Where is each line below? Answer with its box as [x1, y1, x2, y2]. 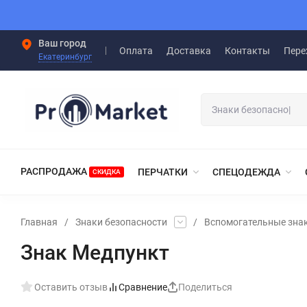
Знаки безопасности [75, 216, 167, 228]
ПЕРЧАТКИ [138, 166, 188, 177]
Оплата [119, 45, 153, 56]
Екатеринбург [38, 52, 92, 62]
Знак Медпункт [21, 240, 169, 265]
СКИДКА [93, 167, 121, 175]
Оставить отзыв [34, 281, 108, 293]
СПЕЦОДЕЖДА [212, 166, 280, 177]
